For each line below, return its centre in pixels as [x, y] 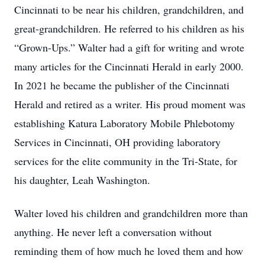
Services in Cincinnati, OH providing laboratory [117, 142]
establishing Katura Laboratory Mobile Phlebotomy [125, 123]
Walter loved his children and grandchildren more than [131, 213]
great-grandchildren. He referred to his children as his [129, 28]
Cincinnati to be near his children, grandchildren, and [129, 9]
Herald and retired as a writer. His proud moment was [130, 104]
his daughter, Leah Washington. [82, 180]
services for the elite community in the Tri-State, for [126, 161]
